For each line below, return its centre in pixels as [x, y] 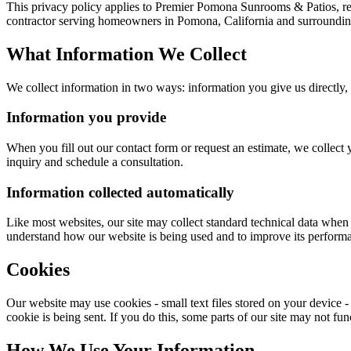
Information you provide [86, 118]
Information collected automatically [120, 192]
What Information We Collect [127, 54]
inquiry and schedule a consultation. [95, 161]
